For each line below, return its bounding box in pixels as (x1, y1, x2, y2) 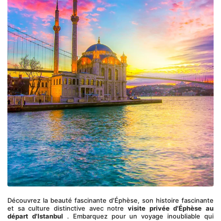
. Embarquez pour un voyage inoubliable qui (63, 212, 214, 220)
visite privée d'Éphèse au (128, 204, 214, 212)
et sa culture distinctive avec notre (7, 204, 128, 212)
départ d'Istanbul (7, 212, 63, 220)
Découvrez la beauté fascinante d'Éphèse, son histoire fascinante (7, 196, 214, 204)
